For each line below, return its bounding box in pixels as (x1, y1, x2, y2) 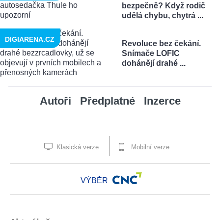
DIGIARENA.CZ (5, 35, 55, 44)
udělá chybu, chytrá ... (121, 11, 203, 20)
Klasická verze (55, 143, 99, 151)
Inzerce (143, 95, 181, 108)
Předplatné (80, 95, 135, 108)
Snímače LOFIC (121, 49, 180, 58)
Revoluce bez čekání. (121, 39, 201, 48)
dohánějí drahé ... (121, 59, 186, 68)
